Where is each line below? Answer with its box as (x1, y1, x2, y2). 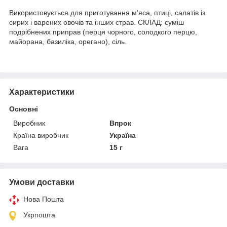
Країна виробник (13, 131, 68, 139)
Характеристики (9, 87, 74, 96)
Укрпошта (23, 210, 55, 219)
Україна (109, 131, 136, 139)
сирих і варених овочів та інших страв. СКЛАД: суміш (9, 18, 184, 26)
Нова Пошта (23, 195, 64, 203)
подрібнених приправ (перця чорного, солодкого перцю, (9, 27, 197, 36)
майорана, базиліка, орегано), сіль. (9, 37, 127, 46)
